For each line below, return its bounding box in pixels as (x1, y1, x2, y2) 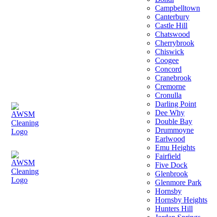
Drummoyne (155, 126, 194, 134)
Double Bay (155, 117, 192, 125)
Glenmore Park (155, 178, 201, 186)
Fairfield (155, 152, 181, 160)
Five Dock (155, 161, 187, 169)
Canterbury (155, 13, 189, 21)
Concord (155, 65, 182, 73)
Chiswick (155, 47, 184, 56)
